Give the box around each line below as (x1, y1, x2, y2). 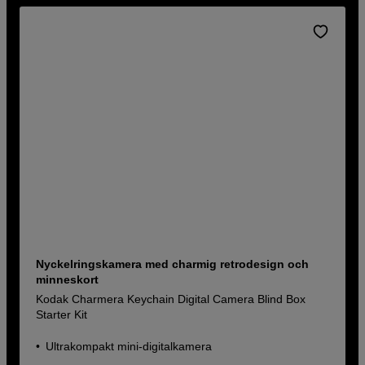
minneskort (36, 272, 99, 286)
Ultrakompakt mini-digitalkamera (46, 339, 213, 353)
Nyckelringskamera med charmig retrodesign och (36, 257, 310, 270)
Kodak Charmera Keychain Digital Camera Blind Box (36, 292, 306, 306)
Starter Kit (36, 307, 88, 321)
